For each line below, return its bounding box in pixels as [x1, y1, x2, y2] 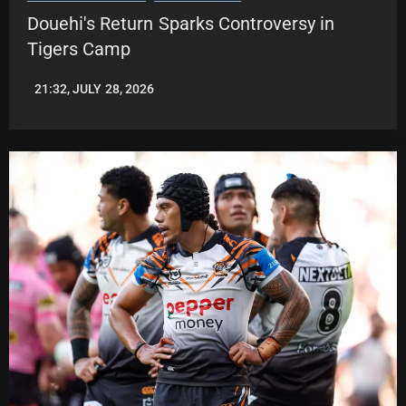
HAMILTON [27, 101, 91, 116]
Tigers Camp [27, 38, 131, 61]
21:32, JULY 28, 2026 [34, 82, 154, 97]
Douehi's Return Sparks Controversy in [27, 13, 335, 35]
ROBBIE [27, 88, 72, 103]
